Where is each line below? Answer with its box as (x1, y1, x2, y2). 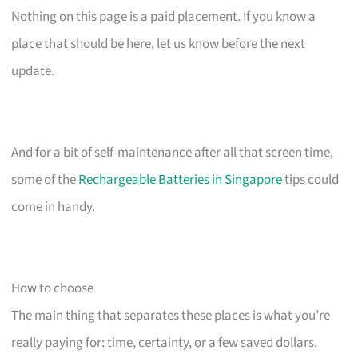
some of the (11, 169, 79, 189)
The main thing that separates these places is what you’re (11, 305, 331, 325)
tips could (282, 169, 340, 189)
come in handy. (11, 197, 96, 217)
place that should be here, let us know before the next (11, 34, 306, 54)
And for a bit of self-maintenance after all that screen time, (11, 142, 334, 162)
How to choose (11, 278, 94, 298)
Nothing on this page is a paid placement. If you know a (11, 6, 316, 26)
